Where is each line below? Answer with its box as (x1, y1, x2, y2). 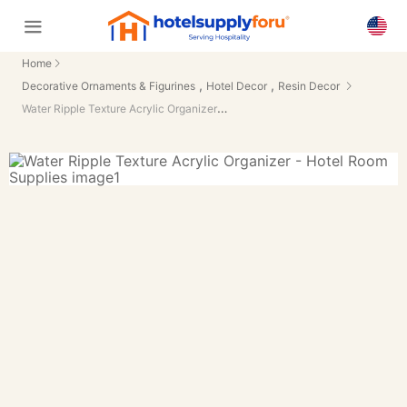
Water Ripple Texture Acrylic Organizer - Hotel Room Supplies (217, 100, 228, 115)
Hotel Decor (206, 79, 267, 93)
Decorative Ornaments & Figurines (22, 79, 195, 93)
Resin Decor (278, 79, 340, 93)
